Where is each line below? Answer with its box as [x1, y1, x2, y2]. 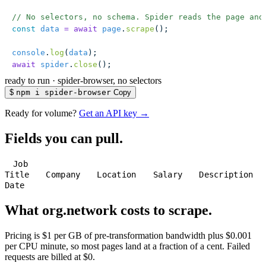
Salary [153, 170, 183, 180]
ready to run [5, 75, 50, 86]
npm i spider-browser [16, 88, 111, 97]
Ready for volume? [5, 108, 77, 119]
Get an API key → [79, 108, 149, 119]
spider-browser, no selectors [58, 75, 161, 86]
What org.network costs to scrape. [5, 202, 212, 218]
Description [199, 170, 254, 180]
